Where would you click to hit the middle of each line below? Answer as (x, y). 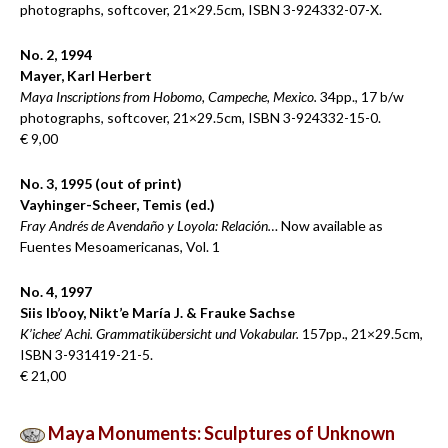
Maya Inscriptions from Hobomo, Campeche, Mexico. (168, 96)
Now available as (330, 225)
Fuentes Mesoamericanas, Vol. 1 (120, 246)
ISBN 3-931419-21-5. (86, 354)
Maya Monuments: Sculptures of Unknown (220, 433)
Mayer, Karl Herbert (86, 75)
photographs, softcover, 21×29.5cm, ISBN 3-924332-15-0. (200, 117)
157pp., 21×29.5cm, (361, 333)
